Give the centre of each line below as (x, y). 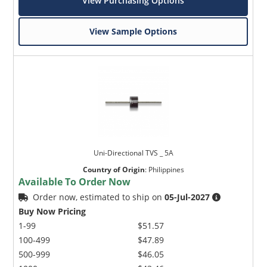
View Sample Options (133, 32)
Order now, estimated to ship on (99, 197)
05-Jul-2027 (187, 197)
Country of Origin (114, 170)
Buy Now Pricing (52, 212)
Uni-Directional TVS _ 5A (133, 153)
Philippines (166, 170)
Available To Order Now (75, 182)
